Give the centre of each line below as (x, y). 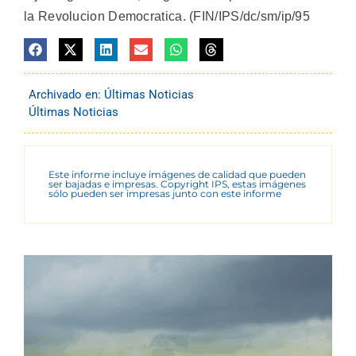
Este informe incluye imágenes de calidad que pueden (177, 175)
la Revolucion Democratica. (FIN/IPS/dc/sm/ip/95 (167, 16)
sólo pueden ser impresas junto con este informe (165, 194)
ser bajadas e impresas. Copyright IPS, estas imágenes (177, 184)
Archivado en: (66, 95)
